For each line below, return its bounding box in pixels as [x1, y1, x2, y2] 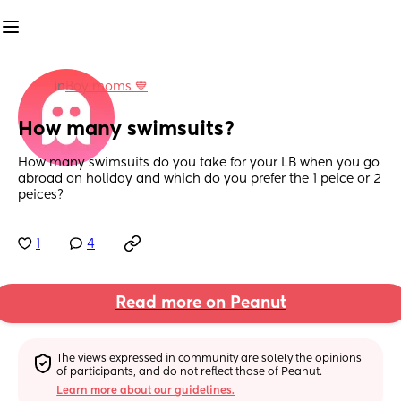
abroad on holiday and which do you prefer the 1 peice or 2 [18, 173, 381, 186]
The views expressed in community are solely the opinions [56, 353, 363, 364]
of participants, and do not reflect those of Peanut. [56, 366, 323, 378]
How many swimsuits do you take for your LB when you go [18, 157, 380, 170]
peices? [18, 189, 64, 202]
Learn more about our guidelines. [56, 385, 235, 397]
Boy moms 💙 [65, 81, 148, 93]
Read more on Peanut [115, 295, 286, 312]
